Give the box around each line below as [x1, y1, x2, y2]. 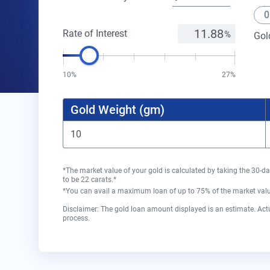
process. [63, 214, 90, 223]
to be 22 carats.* [63, 175, 116, 184]
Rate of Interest [63, 28, 127, 40]
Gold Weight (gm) [71, 102, 165, 118]
